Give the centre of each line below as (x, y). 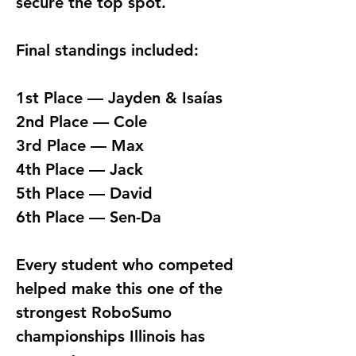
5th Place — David (84, 193)
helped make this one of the (122, 289)
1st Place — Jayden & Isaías (119, 98)
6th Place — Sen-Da (89, 217)
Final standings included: (107, 50)
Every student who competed (127, 265)
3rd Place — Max (80, 146)
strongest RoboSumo (96, 313)
